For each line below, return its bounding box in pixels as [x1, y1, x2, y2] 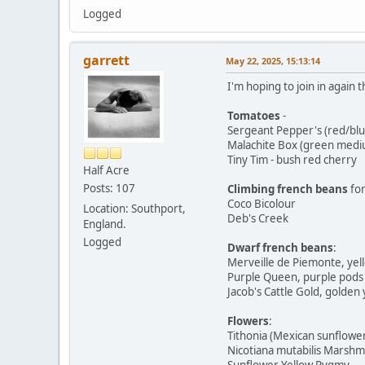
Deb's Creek [227, 210, 288, 226]
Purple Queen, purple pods [227, 269, 363, 284]
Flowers [227, 313, 269, 328]
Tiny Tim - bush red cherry [227, 152, 357, 167]
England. [83, 216, 126, 231]
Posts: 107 [83, 180, 135, 196]
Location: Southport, [83, 200, 186, 216]
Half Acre [83, 162, 130, 178]
